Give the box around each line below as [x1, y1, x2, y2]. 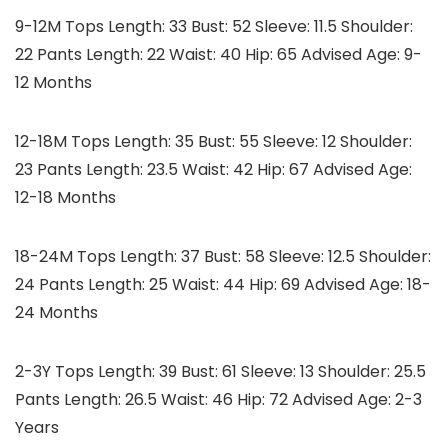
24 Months [15, 301, 98, 325]
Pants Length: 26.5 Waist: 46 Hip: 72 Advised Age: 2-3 [15, 388, 422, 412]
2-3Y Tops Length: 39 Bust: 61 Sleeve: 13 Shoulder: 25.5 [15, 360, 426, 384]
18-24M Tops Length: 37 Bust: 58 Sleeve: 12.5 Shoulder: [15, 245, 431, 269]
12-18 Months [15, 186, 116, 210]
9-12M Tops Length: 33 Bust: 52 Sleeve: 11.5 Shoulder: [15, 15, 413, 39]
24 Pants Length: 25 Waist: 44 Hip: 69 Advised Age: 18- [15, 273, 431, 297]
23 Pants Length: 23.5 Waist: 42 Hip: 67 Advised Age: [15, 158, 412, 182]
